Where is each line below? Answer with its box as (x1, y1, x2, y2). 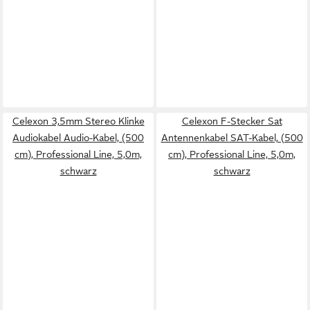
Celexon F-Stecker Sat (181, 116, 282, 127)
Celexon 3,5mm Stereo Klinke (12, 116, 145, 127)
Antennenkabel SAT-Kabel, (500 (161, 132, 303, 143)
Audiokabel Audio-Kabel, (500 (12, 132, 144, 143)
